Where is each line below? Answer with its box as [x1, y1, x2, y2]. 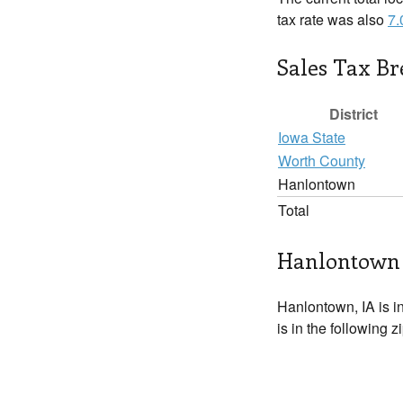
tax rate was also [277, 9, 388, 30]
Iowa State [278, 127, 345, 148]
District [329, 103, 378, 124]
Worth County [278, 150, 365, 171]
